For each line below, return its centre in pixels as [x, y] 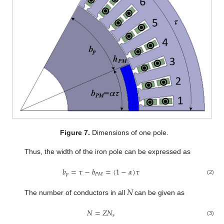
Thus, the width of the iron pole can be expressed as [107, 151]
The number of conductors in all [75, 193]
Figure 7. [75, 132]
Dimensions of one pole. [129, 132]
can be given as [159, 193]
